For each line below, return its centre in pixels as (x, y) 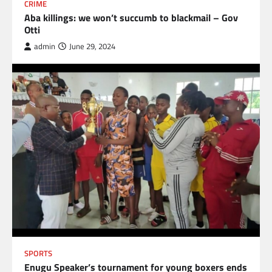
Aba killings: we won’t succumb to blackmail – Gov (131, 17)
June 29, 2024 (92, 46)
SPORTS (38, 254)
